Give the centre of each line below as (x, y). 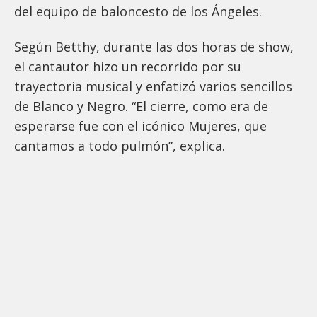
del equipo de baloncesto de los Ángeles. (140, 12)
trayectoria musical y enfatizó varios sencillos (153, 87)
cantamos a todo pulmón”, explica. (120, 146)
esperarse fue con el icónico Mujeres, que (140, 126)
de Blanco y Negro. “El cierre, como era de (141, 106)
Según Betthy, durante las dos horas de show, (154, 47)
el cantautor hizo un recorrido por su (128, 67)
